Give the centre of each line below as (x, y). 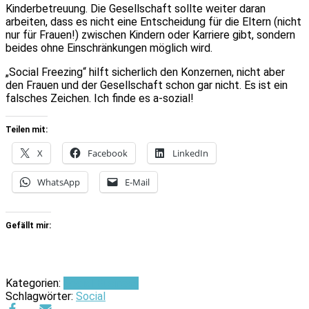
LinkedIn (190, 153)
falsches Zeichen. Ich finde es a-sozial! (100, 98)
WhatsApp (59, 182)
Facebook (108, 153)
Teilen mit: (27, 129)
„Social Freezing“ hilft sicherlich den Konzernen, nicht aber (145, 72)
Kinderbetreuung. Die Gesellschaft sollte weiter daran (136, 8)
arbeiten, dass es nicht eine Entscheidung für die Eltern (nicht (153, 21)
